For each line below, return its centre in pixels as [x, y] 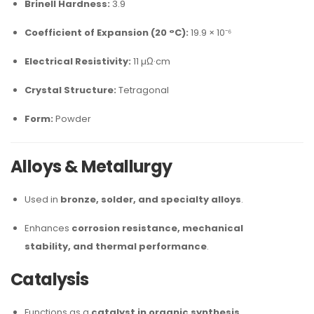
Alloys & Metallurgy [91, 166]
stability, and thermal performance [116, 246]
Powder [72, 119]
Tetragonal [143, 90]
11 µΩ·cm [151, 61]
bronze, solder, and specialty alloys [151, 199]
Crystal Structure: [70, 90]
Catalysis [50, 279]
